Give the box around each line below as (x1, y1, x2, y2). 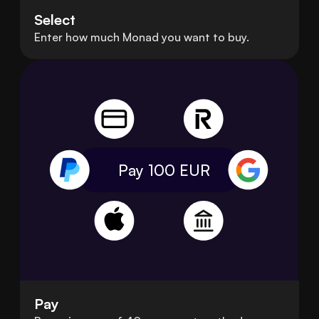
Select (34, 10, 75, 28)
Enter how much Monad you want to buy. (34, 29, 249, 44)
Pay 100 (117, 160, 179, 179)
